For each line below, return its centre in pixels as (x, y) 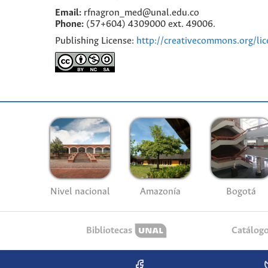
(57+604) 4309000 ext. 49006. (150, 25)
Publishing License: (96, 41)
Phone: (69, 25)
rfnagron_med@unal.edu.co (140, 13)
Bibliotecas (109, 231)
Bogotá (241, 192)
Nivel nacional (80, 192)
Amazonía (161, 192)
